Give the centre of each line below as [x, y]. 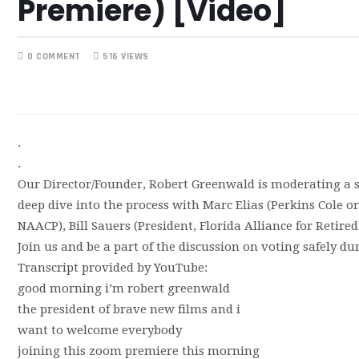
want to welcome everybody [99, 330]
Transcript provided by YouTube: [112, 268]
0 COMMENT [54, 56]
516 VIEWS [126, 56]
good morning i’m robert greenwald [123, 288]
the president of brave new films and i [129, 309]
